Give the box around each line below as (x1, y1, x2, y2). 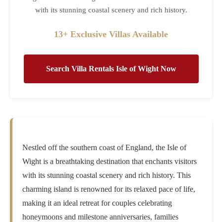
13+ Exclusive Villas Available (54, 29, 168, 40)
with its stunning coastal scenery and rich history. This (22, 171, 191, 180)
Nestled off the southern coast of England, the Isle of (22, 143, 187, 152)
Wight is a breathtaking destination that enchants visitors (22, 157, 197, 166)
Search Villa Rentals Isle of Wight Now (46, 64, 176, 73)
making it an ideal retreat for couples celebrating (22, 199, 172, 208)
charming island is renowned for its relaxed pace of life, (22, 185, 196, 194)
